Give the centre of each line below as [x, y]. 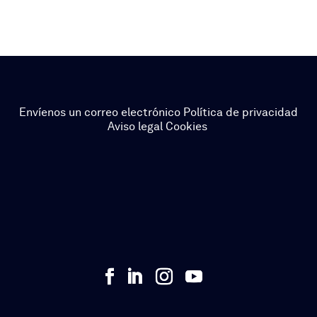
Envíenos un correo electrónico [100, 112]
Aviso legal [135, 126]
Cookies [185, 126]
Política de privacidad [239, 112]
